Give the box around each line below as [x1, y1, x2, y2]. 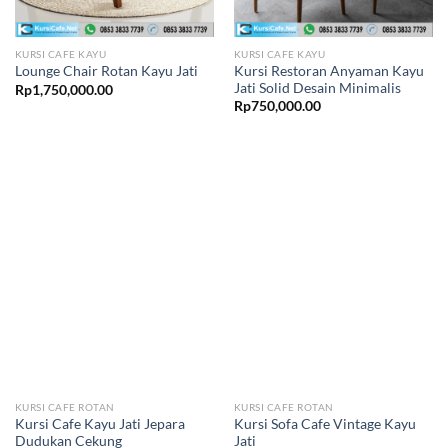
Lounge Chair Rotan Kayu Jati [14, 63, 198, 80]
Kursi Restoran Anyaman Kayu [233, 62, 424, 79]
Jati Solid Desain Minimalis [233, 79, 401, 96]
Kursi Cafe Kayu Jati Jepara [14, 415, 185, 432]
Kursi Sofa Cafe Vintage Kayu [233, 415, 416, 432]
